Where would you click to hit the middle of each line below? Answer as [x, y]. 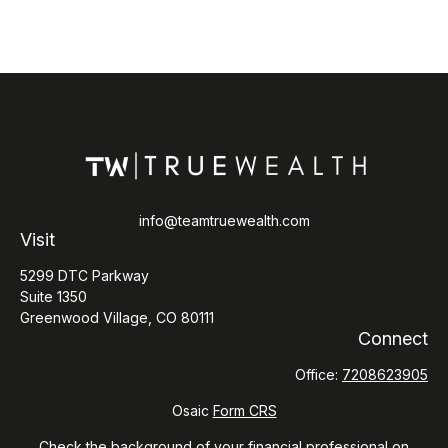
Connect [393, 338]
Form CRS [244, 410]
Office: [318, 374]
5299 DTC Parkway [84, 275]
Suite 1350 [53, 296]
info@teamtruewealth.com [224, 220]
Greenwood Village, [86, 317]
